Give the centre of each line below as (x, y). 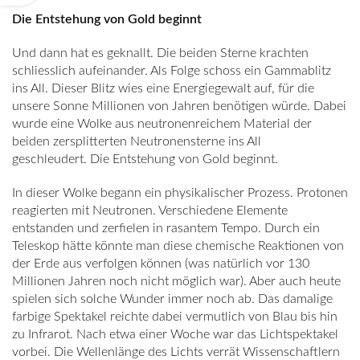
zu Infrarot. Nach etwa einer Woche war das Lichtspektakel (175, 334)
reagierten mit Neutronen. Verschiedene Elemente (150, 211)
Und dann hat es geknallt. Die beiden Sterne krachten (160, 53)
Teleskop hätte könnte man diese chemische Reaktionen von (178, 246)
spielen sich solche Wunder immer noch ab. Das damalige (172, 299)
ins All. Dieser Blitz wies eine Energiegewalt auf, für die (163, 88)
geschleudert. (49, 159)
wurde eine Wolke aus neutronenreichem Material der (162, 124)
